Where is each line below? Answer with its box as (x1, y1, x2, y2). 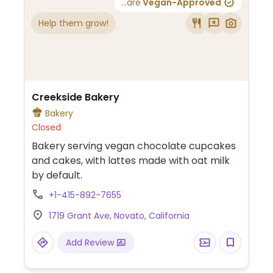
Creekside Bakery (31, 90, 119, 104)
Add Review (65, 236, 116, 249)
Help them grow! (38, 16, 108, 29)
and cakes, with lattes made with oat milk (31, 153, 230, 168)
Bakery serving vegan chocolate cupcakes (31, 138, 236, 153)
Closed (31, 121, 61, 133)
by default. (31, 168, 82, 182)
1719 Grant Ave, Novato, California (48, 209, 190, 222)
